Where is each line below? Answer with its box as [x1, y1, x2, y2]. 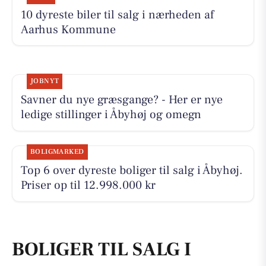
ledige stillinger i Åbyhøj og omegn [20, 106, 201, 122]
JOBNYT [30, 76, 59, 85]
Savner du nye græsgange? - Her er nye [20, 91, 223, 107]
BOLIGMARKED [30, 147, 84, 157]
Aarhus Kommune [20, 21, 116, 37]
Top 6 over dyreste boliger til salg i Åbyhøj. [20, 163, 243, 179]
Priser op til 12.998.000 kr [20, 178, 156, 194]
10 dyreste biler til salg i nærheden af [20, 7, 214, 23]
